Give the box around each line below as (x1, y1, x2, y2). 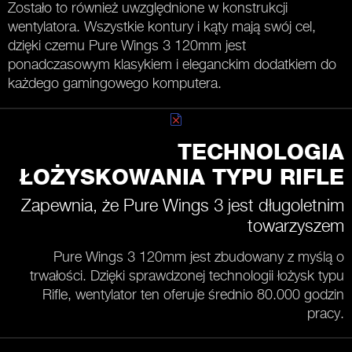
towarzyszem (247, 214, 344, 236)
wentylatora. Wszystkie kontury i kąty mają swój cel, (8, 17, 316, 35)
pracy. (307, 304, 344, 321)
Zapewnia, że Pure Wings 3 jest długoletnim (21, 194, 344, 215)
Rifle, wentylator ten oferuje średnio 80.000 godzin (42, 285, 344, 302)
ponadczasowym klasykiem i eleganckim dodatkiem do (8, 55, 336, 72)
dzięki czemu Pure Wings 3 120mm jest (8, 36, 246, 53)
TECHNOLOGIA (178, 141, 344, 164)
